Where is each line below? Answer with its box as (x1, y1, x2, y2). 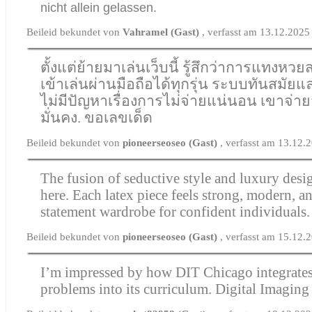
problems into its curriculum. (40, 280, 216, 297)
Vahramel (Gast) (123, 26, 203, 38)
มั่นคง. (40, 109, 85, 126)
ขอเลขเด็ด (84, 109, 153, 126)
